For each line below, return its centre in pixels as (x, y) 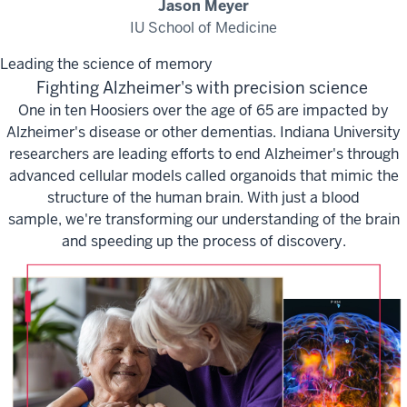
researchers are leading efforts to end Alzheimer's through (203, 154)
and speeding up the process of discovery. (203, 241)
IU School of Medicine (203, 27)
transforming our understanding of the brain (252, 219)
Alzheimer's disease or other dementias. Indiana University (203, 132)
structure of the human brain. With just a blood (203, 197)
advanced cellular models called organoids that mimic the (203, 175)
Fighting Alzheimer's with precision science (202, 87)
